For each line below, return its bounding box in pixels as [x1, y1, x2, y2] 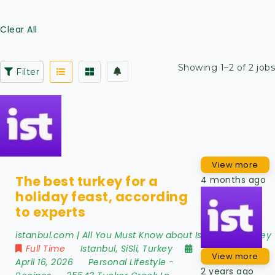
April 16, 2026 [15, 255, 76, 268]
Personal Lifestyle [88, 255, 166, 268]
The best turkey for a [15, 172, 158, 190]
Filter [13, 66, 39, 77]
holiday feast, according [15, 187, 188, 206]
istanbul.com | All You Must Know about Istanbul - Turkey [15, 228, 271, 241]
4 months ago [201, 173, 266, 186]
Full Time [25, 242, 65, 255]
